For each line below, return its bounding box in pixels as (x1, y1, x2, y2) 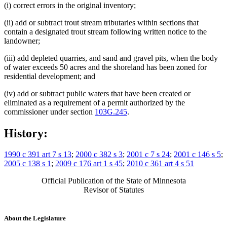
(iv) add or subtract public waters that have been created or (4, 89, 191, 98)
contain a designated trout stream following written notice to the (4, 27, 207, 36)
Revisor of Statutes (83, 185, 144, 195)
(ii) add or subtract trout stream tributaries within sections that (4, 18, 199, 27)
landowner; (4, 36, 40, 45)
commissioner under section (4, 107, 95, 116)
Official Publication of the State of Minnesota (41, 176, 186, 185)
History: (4, 126, 48, 140)
